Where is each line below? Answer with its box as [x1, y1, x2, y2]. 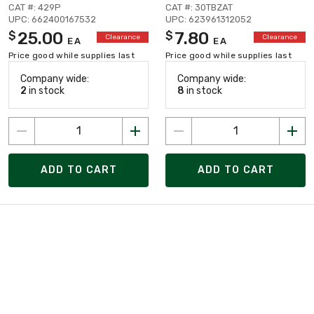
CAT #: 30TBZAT [165, 1, 233, 13]
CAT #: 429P [8, 1, 61, 13]
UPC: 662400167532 [8, 13, 96, 25]
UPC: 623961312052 [165, 13, 252, 25]
